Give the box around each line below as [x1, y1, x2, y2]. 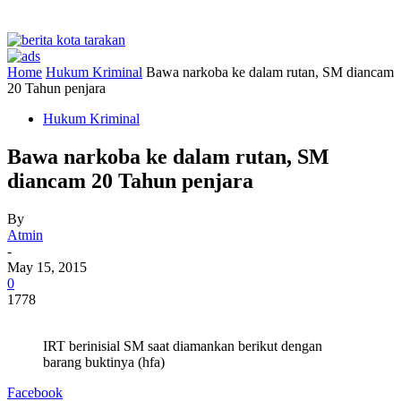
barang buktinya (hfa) [43, 354, 165, 370]
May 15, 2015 [7, 259, 87, 275]
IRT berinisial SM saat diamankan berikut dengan [43, 337, 322, 354]
